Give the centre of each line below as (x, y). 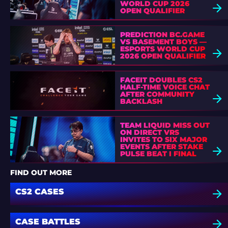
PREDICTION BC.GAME (162, 35)
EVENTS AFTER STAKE (161, 147)
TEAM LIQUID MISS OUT (165, 125)
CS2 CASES (40, 192)
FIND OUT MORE (41, 172)
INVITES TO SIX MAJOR (163, 140)
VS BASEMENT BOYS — (163, 42)
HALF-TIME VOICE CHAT (165, 87)
